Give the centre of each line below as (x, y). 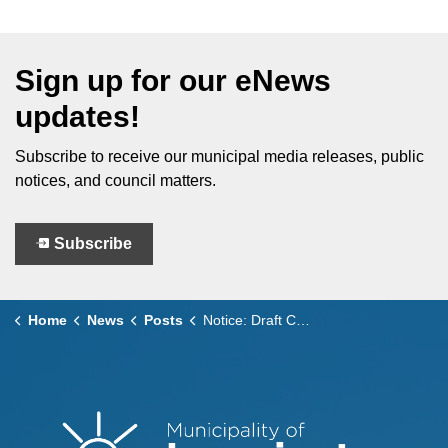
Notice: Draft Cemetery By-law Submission (249, 320)
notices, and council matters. (117, 180)
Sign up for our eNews (173, 80)
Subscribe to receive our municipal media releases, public (219, 156)
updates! (77, 116)
